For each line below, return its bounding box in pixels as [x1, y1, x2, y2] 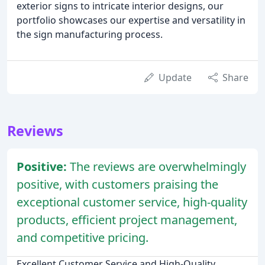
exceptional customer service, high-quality [17, 194, 247, 211]
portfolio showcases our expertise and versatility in [17, 14, 245, 27]
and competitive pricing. [17, 230, 148, 246]
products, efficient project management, [17, 212, 237, 228]
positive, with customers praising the [17, 176, 218, 193]
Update [159, 71, 192, 85]
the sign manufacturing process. [17, 28, 163, 41]
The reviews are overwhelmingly [70, 159, 246, 175]
